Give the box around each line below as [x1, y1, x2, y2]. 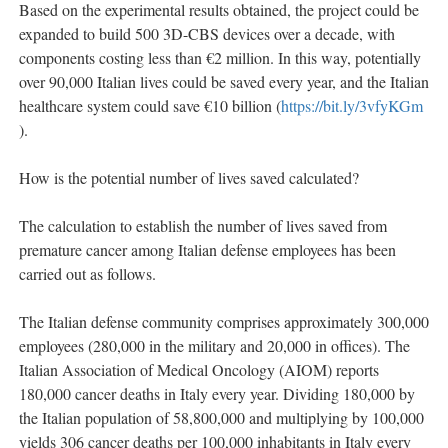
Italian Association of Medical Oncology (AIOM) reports [19, 359, 379, 381]
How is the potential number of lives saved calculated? [19, 167, 359, 189]
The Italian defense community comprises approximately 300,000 [19, 311, 429, 333]
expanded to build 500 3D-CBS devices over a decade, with [19, 23, 395, 45]
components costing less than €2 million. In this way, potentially [19, 47, 421, 69]
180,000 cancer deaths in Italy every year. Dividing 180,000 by [19, 383, 415, 405]
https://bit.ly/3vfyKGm [281, 95, 423, 117]
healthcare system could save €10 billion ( [19, 95, 281, 117]
